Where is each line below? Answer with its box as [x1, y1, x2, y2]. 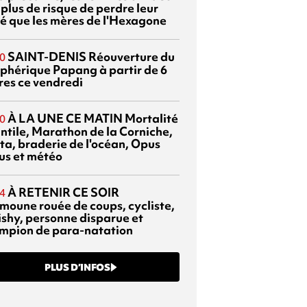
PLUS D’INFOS [45, 260, 110, 273]
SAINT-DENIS [8, 48, 86, 64]
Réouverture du [86, 48, 175, 64]
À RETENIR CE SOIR [8, 184, 119, 200]
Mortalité [123, 110, 178, 126]
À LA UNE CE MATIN [8, 110, 123, 126]
